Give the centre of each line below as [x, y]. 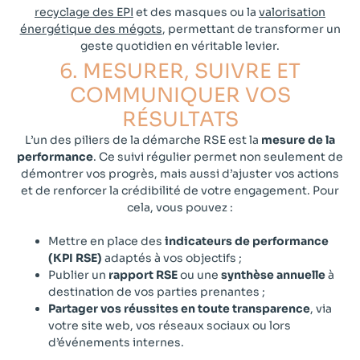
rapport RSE [143, 274]
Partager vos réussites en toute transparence [179, 308]
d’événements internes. [116, 342]
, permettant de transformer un [251, 29]
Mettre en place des [106, 241]
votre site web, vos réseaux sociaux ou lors [170, 325]
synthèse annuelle [273, 274]
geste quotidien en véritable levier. [180, 45]
